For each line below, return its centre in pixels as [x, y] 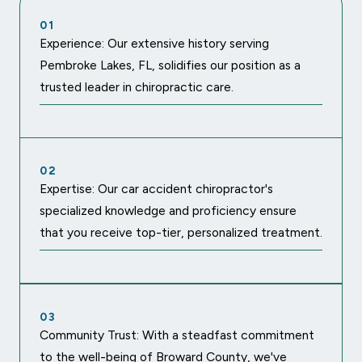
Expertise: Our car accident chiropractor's [156, 189]
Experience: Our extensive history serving [154, 44]
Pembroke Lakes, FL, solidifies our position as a [170, 65]
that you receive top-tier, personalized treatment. [181, 233]
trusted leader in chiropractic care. [137, 87]
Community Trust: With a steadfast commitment [177, 335]
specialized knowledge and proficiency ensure [168, 211]
